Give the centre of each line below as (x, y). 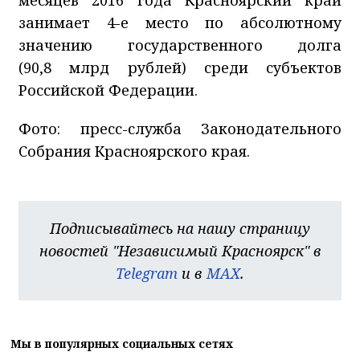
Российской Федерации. (108, 90)
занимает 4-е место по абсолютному (180, 22)
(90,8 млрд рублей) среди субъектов (180, 67)
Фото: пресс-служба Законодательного (180, 128)
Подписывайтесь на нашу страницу (180, 228)
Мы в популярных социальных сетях (122, 343)
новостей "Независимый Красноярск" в (180, 250)
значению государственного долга (180, 45)
